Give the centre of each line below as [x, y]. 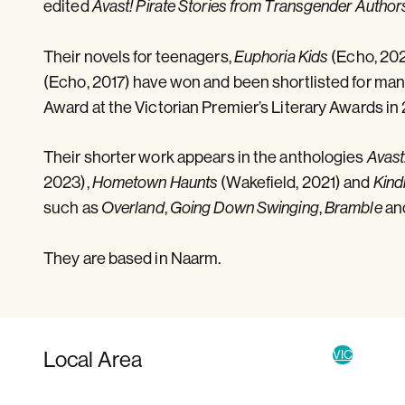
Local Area [93, 359]
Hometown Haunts [155, 183]
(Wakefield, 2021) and [296, 183]
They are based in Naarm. [132, 258]
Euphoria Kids [281, 56]
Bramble [353, 208]
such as [72, 208]
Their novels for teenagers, [139, 56]
